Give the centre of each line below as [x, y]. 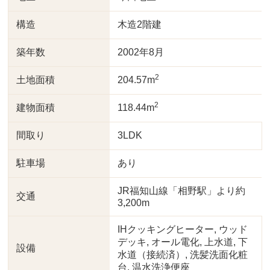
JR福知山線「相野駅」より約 [182, 191]
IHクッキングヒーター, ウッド [183, 229]
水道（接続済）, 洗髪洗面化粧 [183, 255]
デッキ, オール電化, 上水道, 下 [183, 242]
